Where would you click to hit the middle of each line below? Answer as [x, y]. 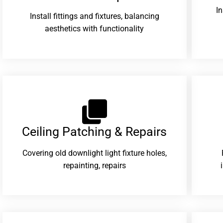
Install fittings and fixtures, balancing [94, 16]
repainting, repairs [94, 165]
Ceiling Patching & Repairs [95, 132]
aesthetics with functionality [95, 29]
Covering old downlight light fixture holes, [94, 153]
